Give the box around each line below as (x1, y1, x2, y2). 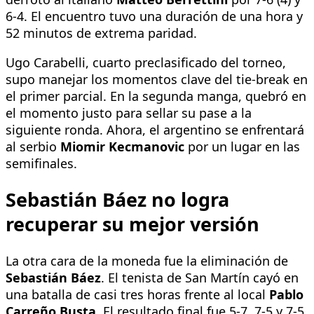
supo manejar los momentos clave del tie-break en (6, 70, 308, 88)
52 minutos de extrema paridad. (6, 24, 197, 41)
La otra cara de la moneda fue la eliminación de (6, 252, 288, 269)
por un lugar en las (184, 137, 300, 155)
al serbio (6, 137, 60, 155)
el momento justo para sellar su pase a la (6, 104, 252, 121)
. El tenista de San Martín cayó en (101, 268, 299, 286)
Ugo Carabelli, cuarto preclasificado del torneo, (6, 53, 286, 71)
